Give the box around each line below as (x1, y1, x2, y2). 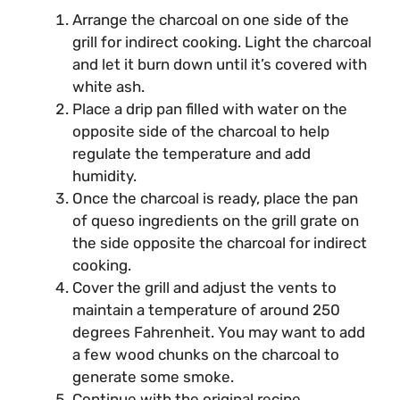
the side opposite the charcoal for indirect (72, 234, 367, 253)
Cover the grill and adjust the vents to (72, 279, 337, 297)
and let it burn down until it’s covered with (72, 55, 367, 74)
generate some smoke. (72, 368, 234, 387)
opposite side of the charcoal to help (72, 122, 329, 141)
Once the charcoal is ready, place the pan (72, 189, 358, 208)
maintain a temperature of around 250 (72, 301, 340, 320)
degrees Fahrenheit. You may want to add (72, 323, 365, 342)
